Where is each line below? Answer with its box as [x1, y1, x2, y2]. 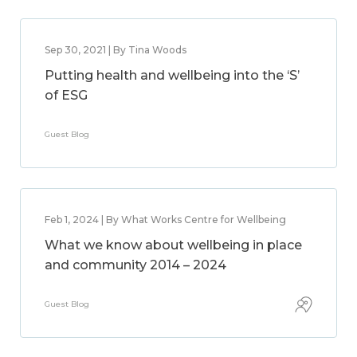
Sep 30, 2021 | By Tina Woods [45, 44, 186, 56]
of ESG [45, 88, 88, 103]
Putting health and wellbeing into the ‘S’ [45, 68, 300, 83]
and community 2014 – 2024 [45, 257, 226, 273]
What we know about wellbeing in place [45, 237, 302, 253]
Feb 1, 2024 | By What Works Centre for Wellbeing [45, 214, 286, 226]
